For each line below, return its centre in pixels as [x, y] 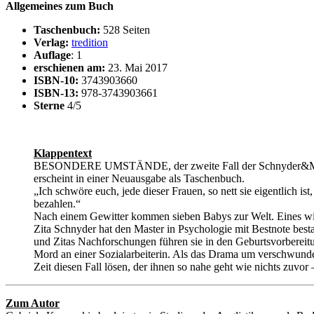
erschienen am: [69, 68]
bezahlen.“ [57, 204]
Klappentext [63, 153]
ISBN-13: [56, 93]
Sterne [49, 106]
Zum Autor [33, 303]
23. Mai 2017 [136, 68]
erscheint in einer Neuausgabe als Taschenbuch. [139, 179]
